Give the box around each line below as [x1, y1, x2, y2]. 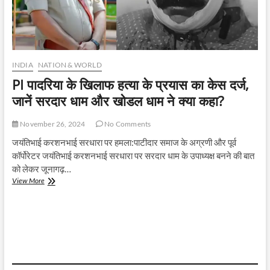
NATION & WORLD [37, 60, 102, 69]
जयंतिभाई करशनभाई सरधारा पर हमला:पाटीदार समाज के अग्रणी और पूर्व [11, 136, 236, 148]
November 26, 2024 [18, 119, 86, 128]
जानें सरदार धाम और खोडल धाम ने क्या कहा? [11, 91, 224, 110]
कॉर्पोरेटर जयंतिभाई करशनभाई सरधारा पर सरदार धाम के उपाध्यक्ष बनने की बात [11, 149, 254, 161]
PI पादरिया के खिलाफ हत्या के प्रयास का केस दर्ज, [11, 75, 249, 93]
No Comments [102, 119, 151, 128]
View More [11, 175, 45, 185]
